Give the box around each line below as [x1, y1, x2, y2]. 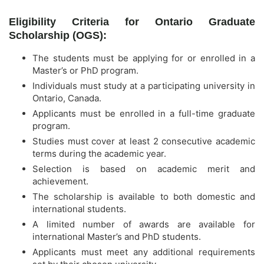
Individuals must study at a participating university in [32, 80, 255, 92]
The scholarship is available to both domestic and [32, 191, 255, 203]
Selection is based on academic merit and [32, 163, 255, 175]
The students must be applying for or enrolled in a [32, 52, 255, 64]
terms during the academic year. [32, 148, 166, 160]
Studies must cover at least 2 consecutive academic [32, 136, 255, 147]
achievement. [32, 176, 88, 187]
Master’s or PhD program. [32, 65, 138, 77]
